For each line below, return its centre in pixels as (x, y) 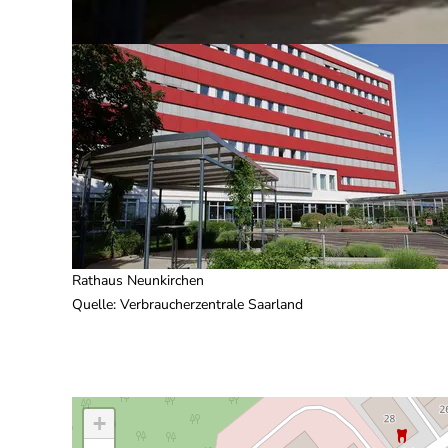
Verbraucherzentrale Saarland (211, 304)
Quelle (92, 304)
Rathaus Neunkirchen (138, 280)
